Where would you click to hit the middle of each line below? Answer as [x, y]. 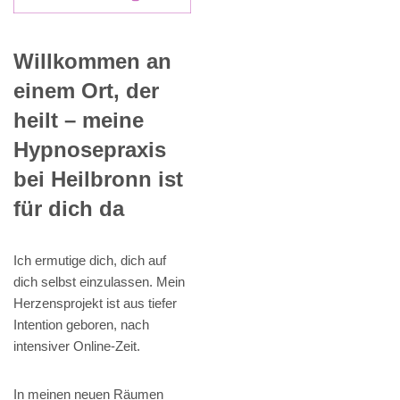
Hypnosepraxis [90, 149]
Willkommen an [92, 61]
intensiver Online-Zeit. [77, 346]
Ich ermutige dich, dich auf [90, 260]
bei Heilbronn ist [98, 179]
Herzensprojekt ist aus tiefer [95, 303]
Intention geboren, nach [81, 324]
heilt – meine [79, 120]
